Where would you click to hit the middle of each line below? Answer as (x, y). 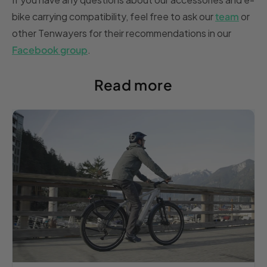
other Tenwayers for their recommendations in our (122, 33)
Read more (133, 84)
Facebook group (50, 49)
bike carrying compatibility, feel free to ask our (113, 16)
